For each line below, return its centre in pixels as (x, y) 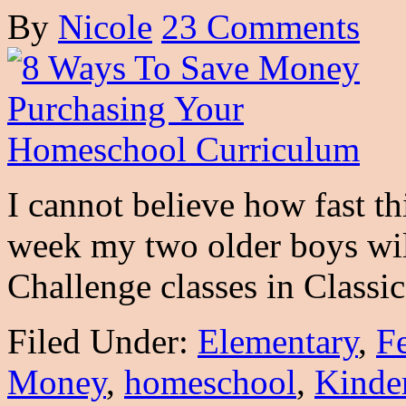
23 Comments (261, 26)
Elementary (278, 341)
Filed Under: (102, 341)
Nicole (105, 26)
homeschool (210, 382)
